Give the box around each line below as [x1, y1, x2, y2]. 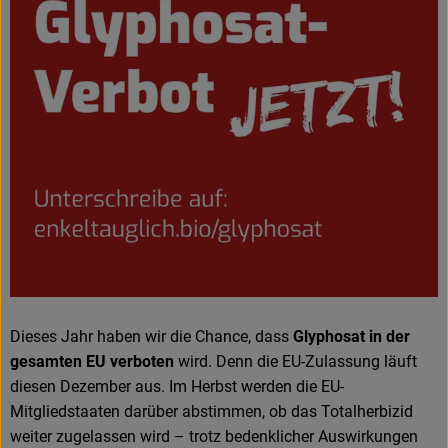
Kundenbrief [30, 400, 119, 419]
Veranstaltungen [30, 356, 149, 375]
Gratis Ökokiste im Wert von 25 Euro [51, 312, 311, 331]
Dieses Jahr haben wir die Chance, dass [10, 327, 293, 347]
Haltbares [30, 106, 100, 125]
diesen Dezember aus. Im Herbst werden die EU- [10, 377, 344, 397]
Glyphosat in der [293, 327, 410, 347]
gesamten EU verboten [10, 352, 174, 372]
